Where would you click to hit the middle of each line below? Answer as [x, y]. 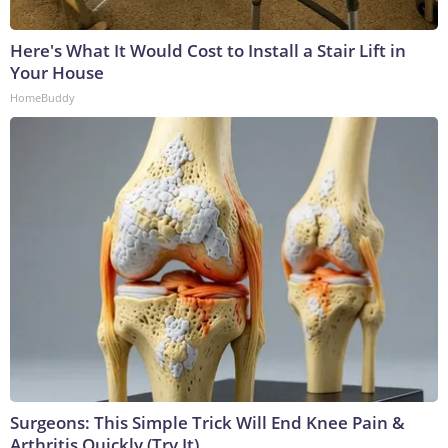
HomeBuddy [42, 98]
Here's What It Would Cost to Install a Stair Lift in [208, 51]
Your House [57, 73]
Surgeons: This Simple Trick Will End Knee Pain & [207, 423]
